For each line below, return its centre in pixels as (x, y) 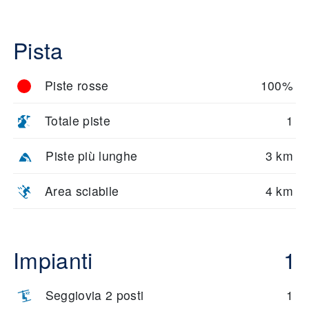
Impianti (53, 259)
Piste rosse (77, 85)
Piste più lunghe (92, 155)
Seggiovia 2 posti (94, 295)
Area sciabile (82, 190)
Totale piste (78, 120)
